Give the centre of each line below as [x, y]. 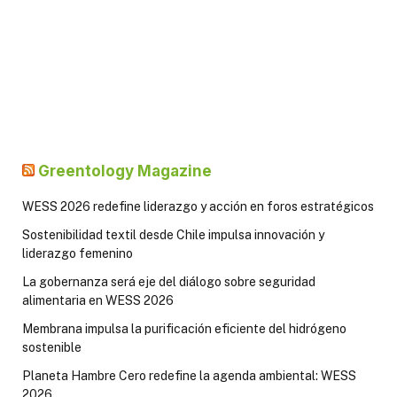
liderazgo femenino [78, 253]
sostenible [52, 347]
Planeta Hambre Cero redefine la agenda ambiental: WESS [189, 375]
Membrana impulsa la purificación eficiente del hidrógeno [184, 328]
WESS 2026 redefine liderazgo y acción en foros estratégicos [198, 206]
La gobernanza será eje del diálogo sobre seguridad [169, 281]
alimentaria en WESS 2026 [98, 300]
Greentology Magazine [125, 171]
